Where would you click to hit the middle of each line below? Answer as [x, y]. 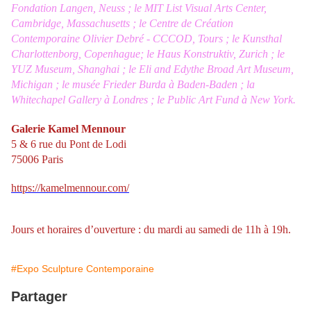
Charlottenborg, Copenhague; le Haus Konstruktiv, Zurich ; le [148, 54]
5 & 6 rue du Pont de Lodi [69, 144]
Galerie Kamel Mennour [68, 129]
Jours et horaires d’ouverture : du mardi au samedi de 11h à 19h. [151, 230]
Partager [39, 297]
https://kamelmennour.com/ [70, 188]
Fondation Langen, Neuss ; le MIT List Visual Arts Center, [139, 8]
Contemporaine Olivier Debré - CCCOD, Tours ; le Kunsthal [146, 39]
